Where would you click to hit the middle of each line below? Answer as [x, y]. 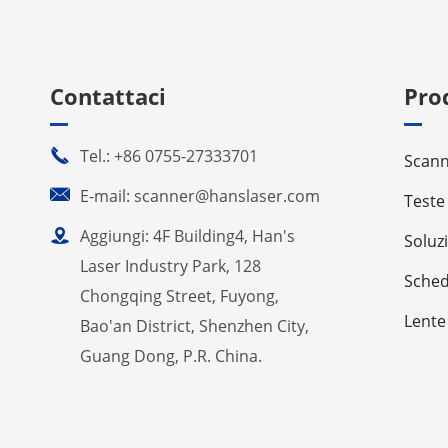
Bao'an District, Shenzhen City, [194, 326]
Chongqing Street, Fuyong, [179, 296]
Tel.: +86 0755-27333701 [169, 156]
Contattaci [108, 96]
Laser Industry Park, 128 [170, 266]
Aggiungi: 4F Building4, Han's [187, 236]
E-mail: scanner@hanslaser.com [200, 196]
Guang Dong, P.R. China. [171, 356]
